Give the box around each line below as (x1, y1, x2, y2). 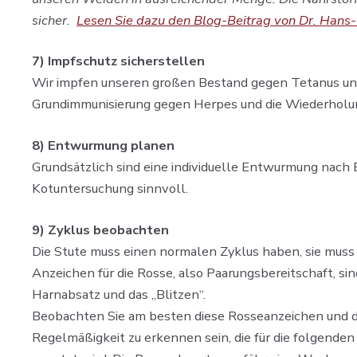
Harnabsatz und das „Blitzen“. (32, 284, 206, 304)
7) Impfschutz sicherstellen (32, 52, 205, 71)
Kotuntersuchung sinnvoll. (32, 179, 188, 198)
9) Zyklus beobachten (32, 220, 169, 239)
